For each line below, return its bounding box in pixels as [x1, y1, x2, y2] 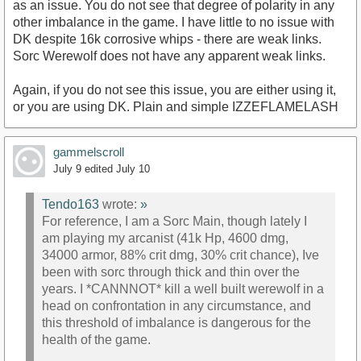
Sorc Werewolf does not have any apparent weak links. [13, 48, 326, 63]
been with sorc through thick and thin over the [42, 265, 300, 280]
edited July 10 [85, 162, 150, 175]
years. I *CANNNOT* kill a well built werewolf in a [42, 282, 324, 297]
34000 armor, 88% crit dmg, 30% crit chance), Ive [42, 248, 319, 263]
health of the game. [42, 333, 151, 347]
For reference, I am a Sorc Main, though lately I [42, 214, 307, 229]
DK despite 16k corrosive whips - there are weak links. [13, 31, 322, 46]
